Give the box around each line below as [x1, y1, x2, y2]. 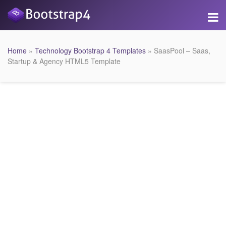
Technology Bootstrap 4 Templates [35, 45, 146, 55]
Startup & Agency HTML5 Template [8, 56, 121, 66]
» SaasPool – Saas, [146, 45, 210, 55]
